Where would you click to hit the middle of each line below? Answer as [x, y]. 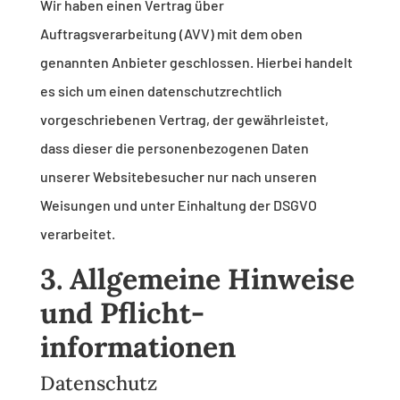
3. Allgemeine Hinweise [197, 279]
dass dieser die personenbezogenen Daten [174, 148]
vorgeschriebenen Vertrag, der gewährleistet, [184, 120]
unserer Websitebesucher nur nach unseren [178, 177]
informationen [137, 347]
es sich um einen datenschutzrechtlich [161, 91]
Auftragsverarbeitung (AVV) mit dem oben [171, 34]
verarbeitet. [77, 234]
